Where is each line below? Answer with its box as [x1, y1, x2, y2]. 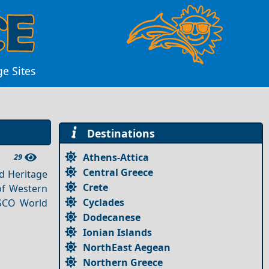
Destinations [80, 125, 155, 141]
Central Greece [83, 165, 154, 179]
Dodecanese [83, 210, 141, 224]
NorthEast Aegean [83, 240, 171, 254]
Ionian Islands [83, 225, 153, 239]
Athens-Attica [83, 150, 150, 164]
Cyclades [83, 195, 125, 209]
